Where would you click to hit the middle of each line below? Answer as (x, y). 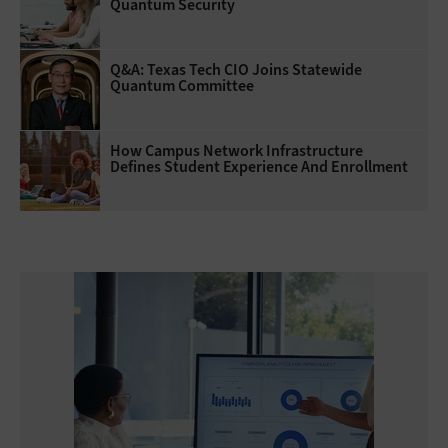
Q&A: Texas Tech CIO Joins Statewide (236, 69)
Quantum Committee (182, 85)
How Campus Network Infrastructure (236, 150)
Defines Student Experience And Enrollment (259, 166)
